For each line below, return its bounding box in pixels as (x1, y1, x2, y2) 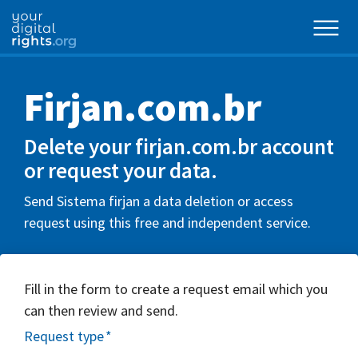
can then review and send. (24, 300, 178, 320)
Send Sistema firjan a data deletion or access (24, 191, 293, 210)
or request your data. (24, 157, 217, 184)
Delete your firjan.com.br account (24, 133, 334, 160)
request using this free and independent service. (24, 213, 311, 232)
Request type (24, 327, 104, 346)
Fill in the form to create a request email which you (24, 279, 328, 298)
